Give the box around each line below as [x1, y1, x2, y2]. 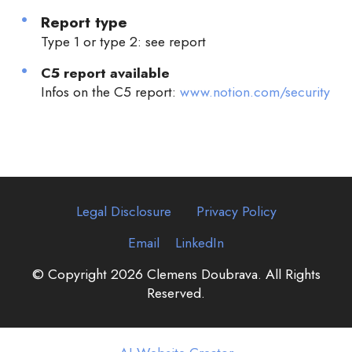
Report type [41, 11, 127, 33]
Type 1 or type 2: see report [41, 31, 206, 52]
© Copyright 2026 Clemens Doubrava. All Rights [31, 264, 321, 284]
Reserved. [147, 283, 205, 303]
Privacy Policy [196, 201, 277, 222]
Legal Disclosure [75, 201, 171, 222]
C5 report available [41, 63, 170, 83]
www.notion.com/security [180, 82, 330, 102]
